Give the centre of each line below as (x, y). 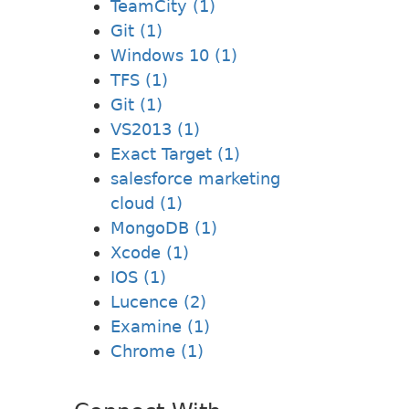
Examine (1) (160, 326)
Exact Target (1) (175, 153)
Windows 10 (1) (174, 55)
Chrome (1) (157, 351)
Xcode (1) (150, 252)
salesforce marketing (195, 178)
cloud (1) (147, 203)
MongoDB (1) (164, 227)
